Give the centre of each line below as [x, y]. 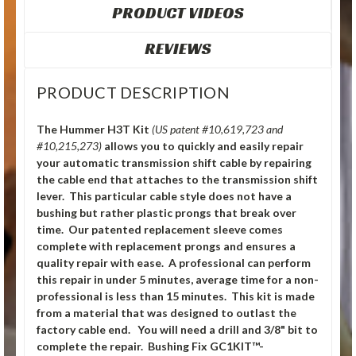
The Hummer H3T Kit [94, 130]
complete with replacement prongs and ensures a [166, 246]
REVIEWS [178, 49]
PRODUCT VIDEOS [178, 13]
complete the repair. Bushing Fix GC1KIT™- [150, 346]
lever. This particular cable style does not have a [164, 196]
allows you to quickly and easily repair [203, 146]
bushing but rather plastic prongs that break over [166, 213]
